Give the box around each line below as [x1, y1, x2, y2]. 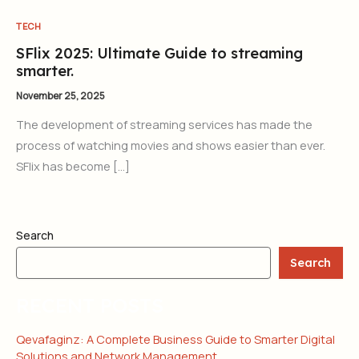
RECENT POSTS [16, 292, 163, 317]
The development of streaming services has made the [16, 116, 313, 133]
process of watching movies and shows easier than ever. [16, 137, 325, 154]
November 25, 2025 [16, 89, 105, 103]
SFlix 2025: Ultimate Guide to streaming [16, 44, 303, 63]
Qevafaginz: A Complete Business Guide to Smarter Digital [16, 331, 335, 348]
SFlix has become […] [16, 158, 130, 175]
